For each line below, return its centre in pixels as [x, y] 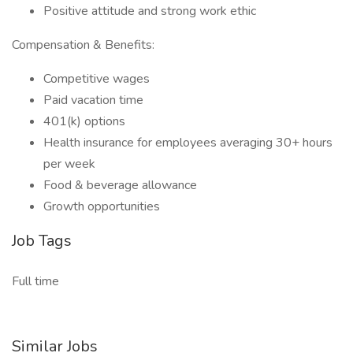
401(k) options [84, 121]
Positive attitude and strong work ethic [150, 11]
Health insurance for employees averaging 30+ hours [188, 143]
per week [69, 164]
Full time [35, 281]
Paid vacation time [93, 100]
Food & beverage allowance [122, 185]
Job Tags [42, 241]
